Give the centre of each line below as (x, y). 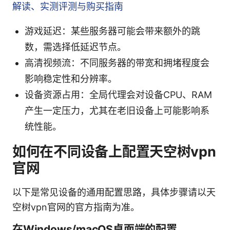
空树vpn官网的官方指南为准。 (76, 207)
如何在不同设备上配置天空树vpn (114, 151)
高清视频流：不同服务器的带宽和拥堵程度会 (117, 63)
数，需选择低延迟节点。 (75, 47)
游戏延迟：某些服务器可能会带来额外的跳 (112, 31)
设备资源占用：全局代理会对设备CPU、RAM (118, 94)
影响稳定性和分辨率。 (71, 79)
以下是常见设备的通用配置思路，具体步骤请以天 (114, 192)
